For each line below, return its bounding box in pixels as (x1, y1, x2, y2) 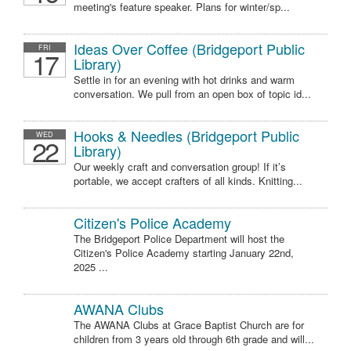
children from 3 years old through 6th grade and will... (74, 331, 314, 346)
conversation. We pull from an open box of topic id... (74, 86, 311, 101)
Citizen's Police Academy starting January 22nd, (74, 245, 294, 260)
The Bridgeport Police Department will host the (74, 231, 284, 246)
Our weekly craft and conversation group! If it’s (74, 159, 286, 174)
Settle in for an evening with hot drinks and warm (74, 72, 295, 87)
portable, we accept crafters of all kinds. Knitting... (74, 173, 302, 188)
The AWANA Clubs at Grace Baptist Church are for (74, 317, 304, 332)
